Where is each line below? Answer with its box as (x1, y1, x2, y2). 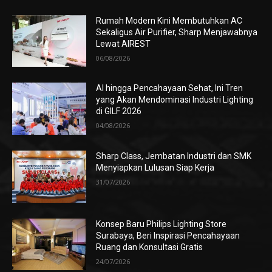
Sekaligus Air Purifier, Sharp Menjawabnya (96, 27, 258, 37)
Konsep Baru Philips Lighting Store (96, 219, 227, 229)
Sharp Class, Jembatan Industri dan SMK (96, 151, 252, 161)
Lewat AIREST (96, 38, 151, 49)
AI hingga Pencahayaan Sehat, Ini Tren (96, 83, 243, 93)
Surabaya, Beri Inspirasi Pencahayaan (96, 230, 240, 240)
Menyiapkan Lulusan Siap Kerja (96, 163, 215, 173)
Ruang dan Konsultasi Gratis (96, 242, 203, 252)
